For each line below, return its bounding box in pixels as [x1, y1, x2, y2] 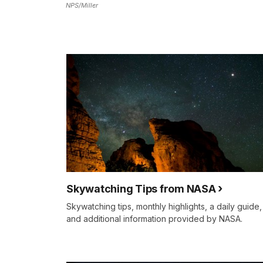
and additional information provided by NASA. [66, 214, 242, 224]
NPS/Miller [66, 1, 98, 10]
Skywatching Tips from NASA [66, 183, 216, 195]
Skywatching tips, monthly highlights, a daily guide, [66, 201, 262, 212]
